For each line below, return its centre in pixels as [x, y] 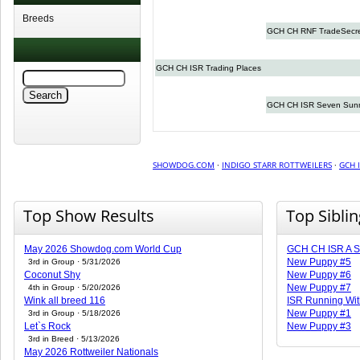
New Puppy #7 [319, 288]
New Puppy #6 [319, 275]
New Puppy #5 [319, 262]
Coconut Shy [52, 275]
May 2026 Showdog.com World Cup [103, 249]
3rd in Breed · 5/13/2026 [74, 339]
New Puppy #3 [319, 326]
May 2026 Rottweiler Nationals [91, 352]
